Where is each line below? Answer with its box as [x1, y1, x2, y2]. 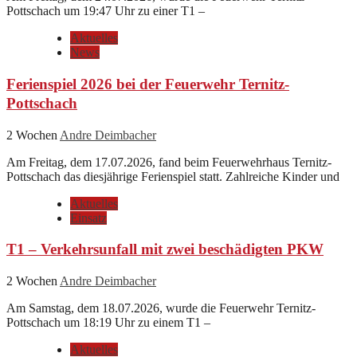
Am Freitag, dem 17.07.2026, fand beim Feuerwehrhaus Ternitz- [6, 155, 331, 169]
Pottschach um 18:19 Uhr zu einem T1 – [6, 315, 210, 329]
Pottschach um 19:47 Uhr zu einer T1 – [6, 4, 205, 18]
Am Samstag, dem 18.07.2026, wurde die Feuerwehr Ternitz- [6, 300, 316, 315]
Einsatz [70, 210, 107, 225]
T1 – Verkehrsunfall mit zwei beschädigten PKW [6, 241, 324, 258]
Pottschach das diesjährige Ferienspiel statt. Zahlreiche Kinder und [6, 169, 339, 183]
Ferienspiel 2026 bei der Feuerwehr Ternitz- [6, 75, 289, 92]
